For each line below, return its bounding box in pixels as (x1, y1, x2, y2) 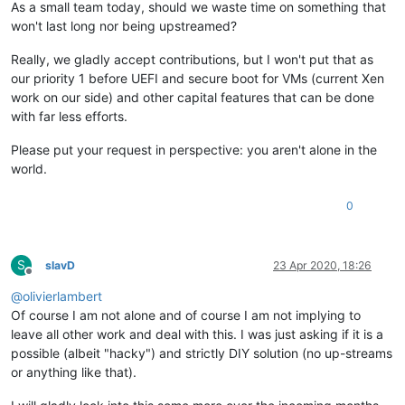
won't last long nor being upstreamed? (11, 17, 237, 33)
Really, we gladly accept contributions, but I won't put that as (11, 51, 373, 67)
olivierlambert (23, 287, 102, 304)
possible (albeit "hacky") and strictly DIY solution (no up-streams (11, 344, 392, 361)
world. (11, 160, 47, 176)
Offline (28, 270, 61, 285)
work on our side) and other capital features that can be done (11, 89, 374, 105)
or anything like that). (11, 363, 137, 380)
